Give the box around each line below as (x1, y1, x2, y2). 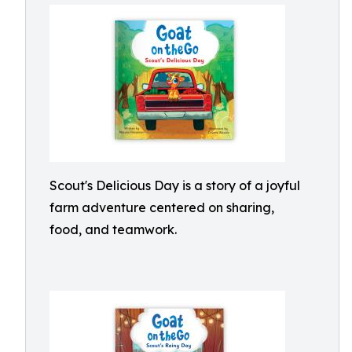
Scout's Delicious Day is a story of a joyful (49, 178, 300, 193)
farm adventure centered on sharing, (49, 200, 274, 215)
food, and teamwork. (49, 222, 177, 237)
